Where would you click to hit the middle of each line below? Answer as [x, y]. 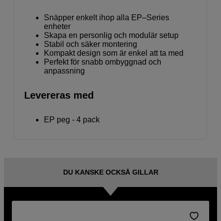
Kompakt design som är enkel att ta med [114, 53]
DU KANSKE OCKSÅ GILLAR [110, 172]
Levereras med [59, 95]
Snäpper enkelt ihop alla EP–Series [107, 18]
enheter [57, 27]
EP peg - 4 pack [72, 120]
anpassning [64, 71]
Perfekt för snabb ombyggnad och [103, 62]
